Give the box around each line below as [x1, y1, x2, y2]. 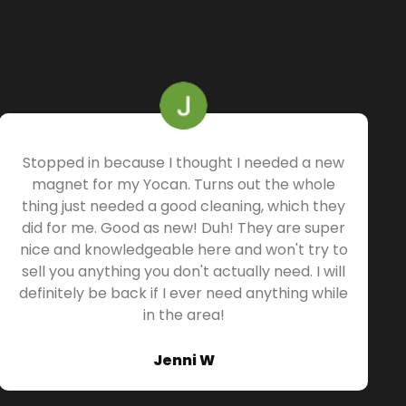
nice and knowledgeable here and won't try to [19, 238, 348, 260]
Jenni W [152, 349, 215, 371]
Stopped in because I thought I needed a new [23, 151, 345, 173]
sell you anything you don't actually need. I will [22, 260, 346, 282]
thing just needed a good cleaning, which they [22, 195, 346, 217]
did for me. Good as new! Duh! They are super [22, 217, 346, 238]
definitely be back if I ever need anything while [19, 282, 349, 304]
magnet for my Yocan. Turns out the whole [32, 173, 336, 195]
